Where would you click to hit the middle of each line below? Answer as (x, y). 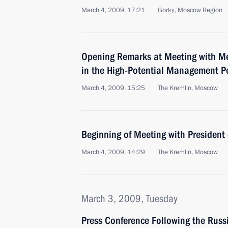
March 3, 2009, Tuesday (130, 198)
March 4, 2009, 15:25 (113, 88)
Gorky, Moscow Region (190, 10)
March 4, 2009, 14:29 (113, 152)
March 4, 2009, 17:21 (113, 10)
